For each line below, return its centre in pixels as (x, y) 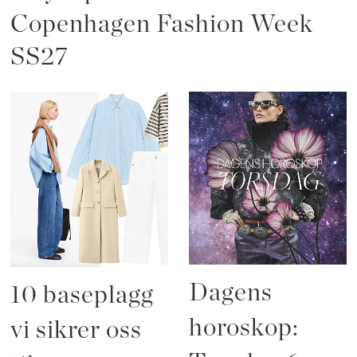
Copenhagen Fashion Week (162, 24)
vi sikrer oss (76, 330)
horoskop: (244, 328)
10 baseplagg (82, 295)
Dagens (231, 293)
